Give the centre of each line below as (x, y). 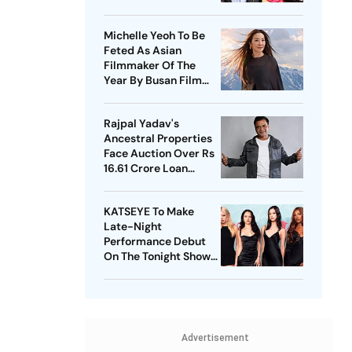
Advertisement (215, 338)
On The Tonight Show (157, 257)
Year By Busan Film (152, 81)
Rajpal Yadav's (141, 124)
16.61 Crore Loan (145, 169)
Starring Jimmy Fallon (160, 271)
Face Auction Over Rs (159, 154)
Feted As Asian (142, 51)
